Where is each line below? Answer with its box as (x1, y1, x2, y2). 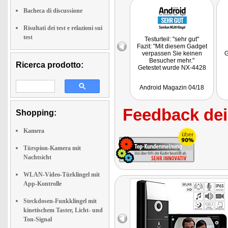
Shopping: (16, 108, 56, 117)
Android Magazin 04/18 (139, 84, 204, 91)
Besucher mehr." (149, 57, 194, 64)
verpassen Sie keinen (141, 50, 202, 57)
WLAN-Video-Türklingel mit (23, 171, 100, 178)
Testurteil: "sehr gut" (145, 36, 199, 43)
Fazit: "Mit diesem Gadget (136, 43, 207, 50)
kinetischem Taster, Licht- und (23, 207, 103, 214)
